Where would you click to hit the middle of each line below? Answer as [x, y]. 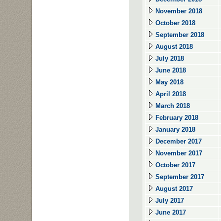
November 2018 [178, 11]
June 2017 [170, 212]
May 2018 [168, 82]
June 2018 [170, 70]
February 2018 [176, 118]
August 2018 [173, 47]
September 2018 [179, 35]
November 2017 [178, 153]
